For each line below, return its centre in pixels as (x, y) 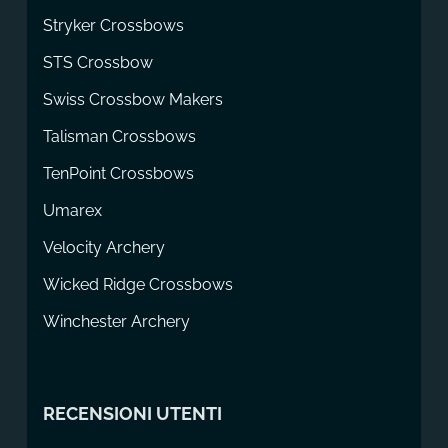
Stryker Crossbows (113, 25)
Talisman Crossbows (119, 136)
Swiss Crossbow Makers (132, 99)
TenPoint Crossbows (118, 173)
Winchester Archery (116, 321)
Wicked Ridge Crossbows (137, 284)
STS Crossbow (97, 62)
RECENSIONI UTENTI (132, 413)
